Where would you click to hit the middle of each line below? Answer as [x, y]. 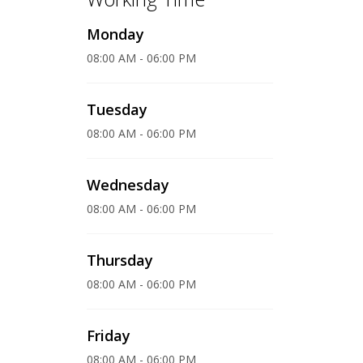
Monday [115, 34]
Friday [109, 335]
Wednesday [128, 185]
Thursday [120, 260]
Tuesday [117, 109]
